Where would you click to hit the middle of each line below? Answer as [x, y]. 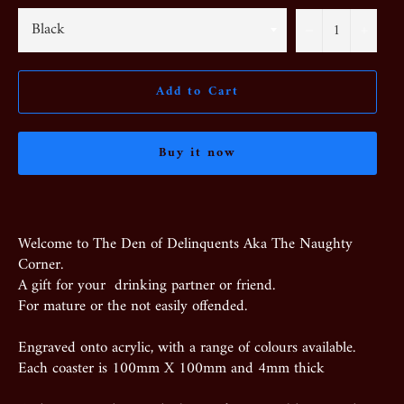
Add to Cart [197, 92]
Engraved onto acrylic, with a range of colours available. [187, 348]
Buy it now [197, 152]
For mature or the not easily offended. [133, 306]
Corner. [41, 265]
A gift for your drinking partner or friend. [147, 285]
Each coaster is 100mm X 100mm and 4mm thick [171, 368]
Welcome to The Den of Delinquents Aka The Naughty [185, 244]
